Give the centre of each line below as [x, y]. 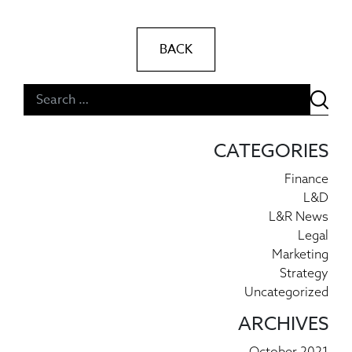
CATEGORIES [271, 152]
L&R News [299, 216]
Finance [306, 179]
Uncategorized [286, 292]
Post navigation [90, 95]
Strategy [304, 273]
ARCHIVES [283, 324]
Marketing [300, 254]
